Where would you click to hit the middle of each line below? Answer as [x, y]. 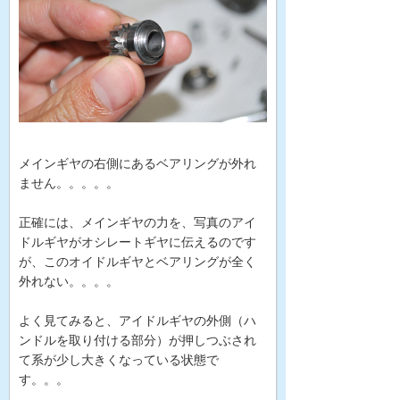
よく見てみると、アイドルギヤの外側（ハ [137, 321]
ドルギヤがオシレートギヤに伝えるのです [137, 242]
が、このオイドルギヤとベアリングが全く [137, 262]
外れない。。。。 [69, 282]
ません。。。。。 [69, 183]
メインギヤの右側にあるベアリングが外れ [137, 164]
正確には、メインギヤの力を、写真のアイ [137, 223]
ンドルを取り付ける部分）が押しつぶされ [137, 341]
